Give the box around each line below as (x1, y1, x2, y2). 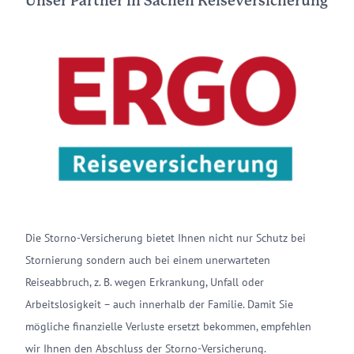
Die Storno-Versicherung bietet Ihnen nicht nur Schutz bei (25, 230, 306, 245)
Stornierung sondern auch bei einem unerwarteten (25, 252, 270, 267)
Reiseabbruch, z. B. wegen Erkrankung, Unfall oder (25, 274, 264, 289)
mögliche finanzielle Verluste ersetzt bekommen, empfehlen (25, 318, 311, 333)
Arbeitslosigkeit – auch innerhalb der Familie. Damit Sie (25, 296, 293, 311)
